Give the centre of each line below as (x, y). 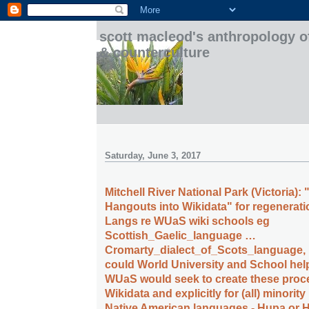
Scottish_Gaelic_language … (180, 236)
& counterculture (154, 52)
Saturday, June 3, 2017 (153, 156)
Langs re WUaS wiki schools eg (187, 221)
